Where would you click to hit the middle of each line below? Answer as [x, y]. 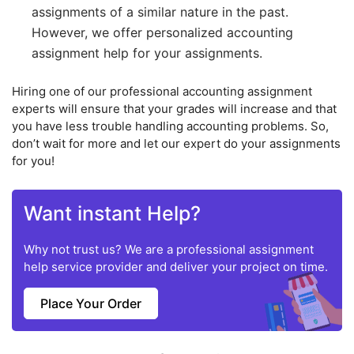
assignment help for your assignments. [147, 53]
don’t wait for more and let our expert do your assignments [176, 144]
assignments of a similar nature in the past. [160, 12]
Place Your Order [91, 304]
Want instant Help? [112, 214]
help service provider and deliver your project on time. [176, 267]
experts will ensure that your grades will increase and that [174, 109]
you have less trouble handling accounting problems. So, [170, 126]
